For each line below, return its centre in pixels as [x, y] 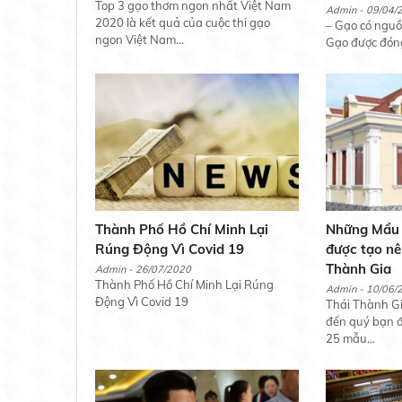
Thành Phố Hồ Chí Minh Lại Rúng [184, 285]
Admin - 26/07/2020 [143, 270]
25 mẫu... [351, 339]
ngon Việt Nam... [139, 40]
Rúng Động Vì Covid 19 [169, 249]
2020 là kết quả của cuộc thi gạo [182, 23]
